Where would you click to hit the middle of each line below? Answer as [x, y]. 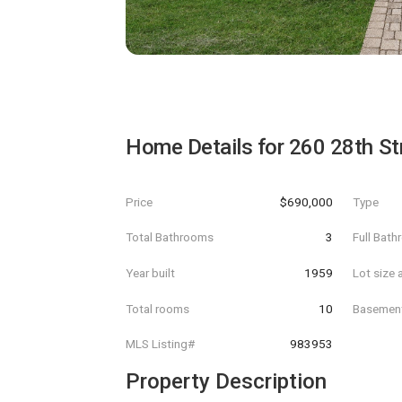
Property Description [226, 381]
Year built [150, 272]
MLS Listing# [160, 344]
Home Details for [207, 147]
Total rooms [157, 308]
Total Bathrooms [170, 237]
